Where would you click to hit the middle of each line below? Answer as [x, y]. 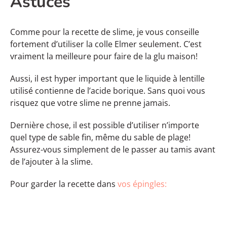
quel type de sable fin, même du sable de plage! [100, 137]
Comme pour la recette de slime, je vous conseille [105, 32]
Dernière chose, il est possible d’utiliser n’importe [105, 125]
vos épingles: [141, 184]
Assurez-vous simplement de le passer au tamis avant [113, 149]
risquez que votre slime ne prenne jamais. [90, 103]
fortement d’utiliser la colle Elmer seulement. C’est [106, 44]
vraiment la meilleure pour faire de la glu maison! [104, 56]
